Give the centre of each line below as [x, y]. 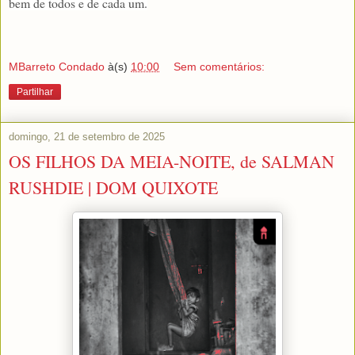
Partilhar [35, 92]
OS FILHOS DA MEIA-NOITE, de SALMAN [172, 161]
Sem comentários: [219, 66]
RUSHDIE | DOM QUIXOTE [113, 187]
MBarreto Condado [57, 66]
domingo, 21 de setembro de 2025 [87, 136]
